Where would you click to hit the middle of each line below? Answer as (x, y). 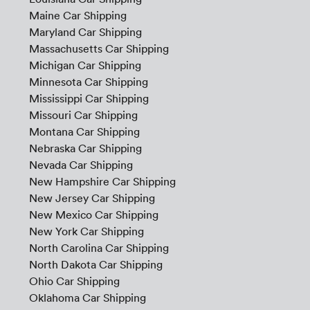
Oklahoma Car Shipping (87, 298)
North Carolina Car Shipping (99, 248)
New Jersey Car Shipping (92, 198)
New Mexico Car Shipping (93, 215)
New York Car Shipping (86, 231)
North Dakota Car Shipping (95, 265)
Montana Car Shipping (84, 132)
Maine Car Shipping (77, 16)
